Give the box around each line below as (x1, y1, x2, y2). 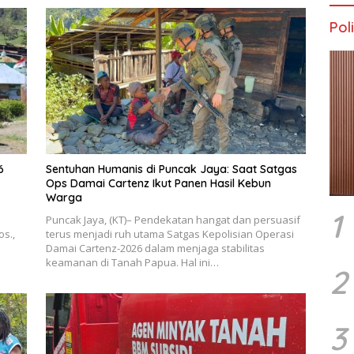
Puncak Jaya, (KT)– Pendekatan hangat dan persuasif (45, 213, 300, 228)
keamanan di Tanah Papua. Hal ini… (45, 255, 219, 270)
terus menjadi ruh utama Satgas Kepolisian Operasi (45, 227, 294, 242)
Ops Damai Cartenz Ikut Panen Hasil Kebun (45, 176, 271, 191)
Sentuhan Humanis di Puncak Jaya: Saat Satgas (45, 162, 297, 177)
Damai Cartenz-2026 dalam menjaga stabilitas (45, 241, 265, 256)
